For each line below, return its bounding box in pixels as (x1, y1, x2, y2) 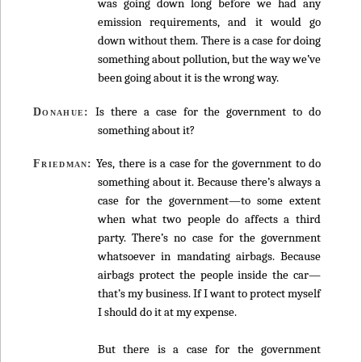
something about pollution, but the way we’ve (98, 52, 321, 67)
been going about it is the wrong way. (98, 70, 279, 86)
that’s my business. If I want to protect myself (98, 286, 321, 301)
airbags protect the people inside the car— (98, 267, 321, 283)
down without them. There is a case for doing (98, 33, 321, 48)
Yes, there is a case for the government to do (92, 156, 321, 171)
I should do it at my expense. (98, 305, 237, 320)
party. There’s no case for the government (98, 230, 321, 246)
